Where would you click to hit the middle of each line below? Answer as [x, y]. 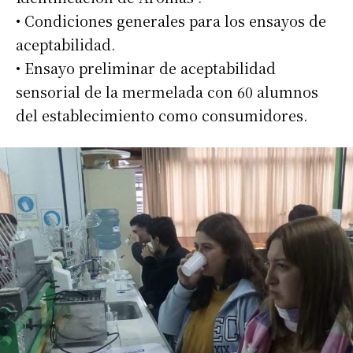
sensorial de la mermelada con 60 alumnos [167, 92]
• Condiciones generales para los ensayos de [171, 21]
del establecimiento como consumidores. [162, 115]
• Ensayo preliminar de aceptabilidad [146, 68]
